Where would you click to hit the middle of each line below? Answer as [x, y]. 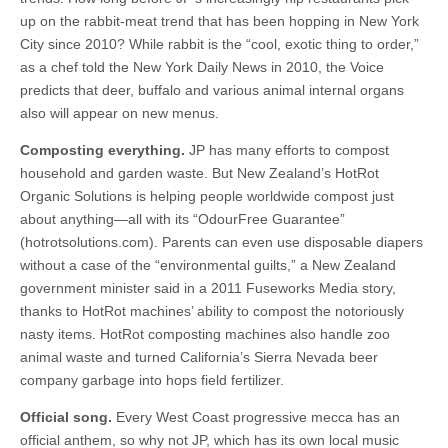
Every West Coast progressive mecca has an [256, 417]
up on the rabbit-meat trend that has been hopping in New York [219, 21]
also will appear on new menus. [119, 113]
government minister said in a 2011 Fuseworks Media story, [208, 288]
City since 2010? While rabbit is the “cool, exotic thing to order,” [219, 44]
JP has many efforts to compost [287, 150]
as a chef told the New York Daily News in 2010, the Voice [202, 67]
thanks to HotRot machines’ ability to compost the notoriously [212, 311]
